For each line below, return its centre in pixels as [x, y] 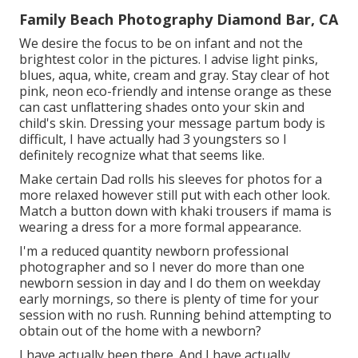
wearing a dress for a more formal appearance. [160, 227]
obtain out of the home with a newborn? [140, 330]
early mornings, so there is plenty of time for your [169, 298]
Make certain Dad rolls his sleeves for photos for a [171, 179]
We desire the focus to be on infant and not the [161, 43]
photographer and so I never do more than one [162, 267]
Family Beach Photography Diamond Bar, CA [179, 19]
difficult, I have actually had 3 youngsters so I [153, 139]
